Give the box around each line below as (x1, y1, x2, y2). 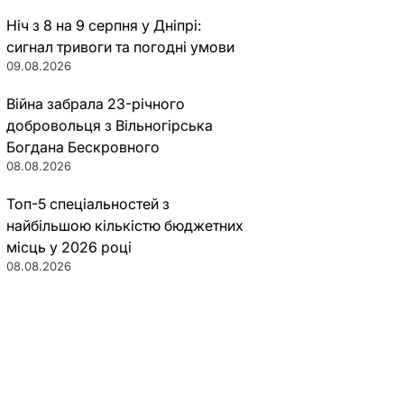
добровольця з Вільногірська (5, 116, 213, 134)
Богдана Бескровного (5, 138, 160, 156)
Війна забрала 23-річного (5, 95, 185, 113)
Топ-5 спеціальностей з (5, 195, 170, 213)
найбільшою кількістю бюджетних (5, 216, 243, 234)
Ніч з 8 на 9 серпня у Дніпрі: (5, 16, 201, 34)
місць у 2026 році (5, 238, 132, 256)
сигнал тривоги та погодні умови (5, 38, 234, 56)
